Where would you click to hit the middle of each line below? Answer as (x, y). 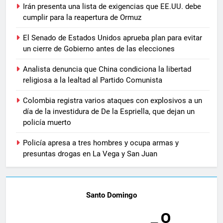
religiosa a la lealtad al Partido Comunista (93, 80)
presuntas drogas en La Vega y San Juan (90, 154)
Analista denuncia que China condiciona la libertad (107, 69)
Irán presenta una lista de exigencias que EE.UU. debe (112, 6)
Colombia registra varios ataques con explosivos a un (112, 100)
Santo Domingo (111, 195)
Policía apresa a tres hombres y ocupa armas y (101, 143)
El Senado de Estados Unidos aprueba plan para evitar (112, 38)
